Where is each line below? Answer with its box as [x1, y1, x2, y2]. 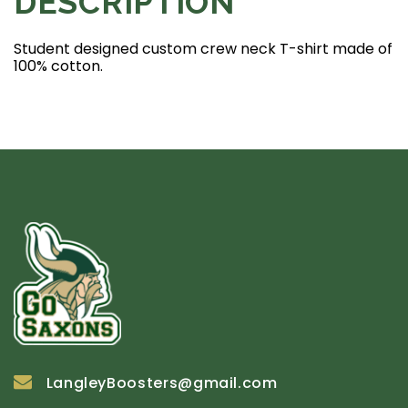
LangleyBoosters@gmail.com [46, 372, 278, 393]
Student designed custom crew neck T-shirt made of [14, 37, 393, 59]
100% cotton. [14, 55, 103, 76]
